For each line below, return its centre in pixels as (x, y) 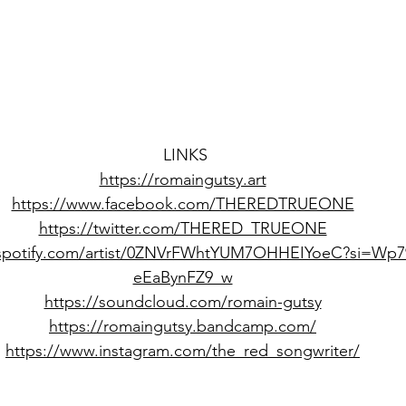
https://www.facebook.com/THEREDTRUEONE (183, 203)
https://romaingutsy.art (183, 179)
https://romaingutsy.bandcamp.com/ (183, 326)
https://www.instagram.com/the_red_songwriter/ (183, 350)
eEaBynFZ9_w (183, 277)
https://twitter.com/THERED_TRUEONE (183, 228)
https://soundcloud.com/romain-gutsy (183, 301)
